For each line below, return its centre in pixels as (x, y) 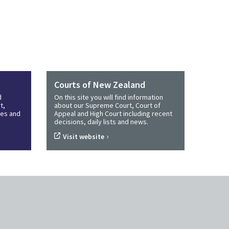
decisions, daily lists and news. (101, 122)
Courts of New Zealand (100, 85)
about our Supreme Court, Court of (107, 105)
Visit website (84, 136)
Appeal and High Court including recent (113, 113)
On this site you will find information (109, 97)
